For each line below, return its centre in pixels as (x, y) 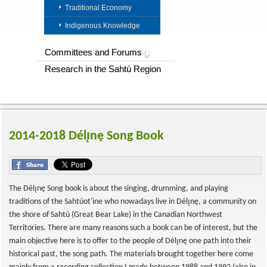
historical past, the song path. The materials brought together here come (131, 254)
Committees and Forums (93, 52)
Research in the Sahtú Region (103, 69)
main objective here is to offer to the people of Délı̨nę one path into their (130, 241)
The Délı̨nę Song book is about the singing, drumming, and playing (119, 189)
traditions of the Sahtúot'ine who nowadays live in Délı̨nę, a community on (133, 202)
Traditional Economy (98, 8)
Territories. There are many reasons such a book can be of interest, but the (133, 228)
